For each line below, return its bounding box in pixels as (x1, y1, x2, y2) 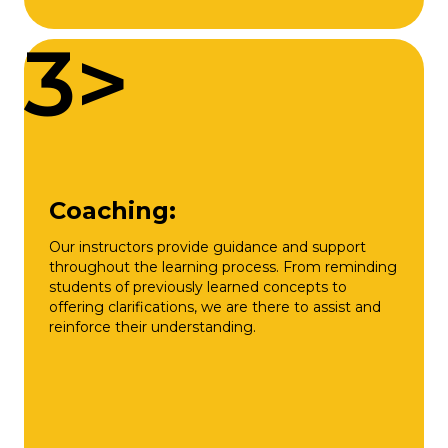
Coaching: (49, 195, 176, 225)
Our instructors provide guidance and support (49, 237, 366, 256)
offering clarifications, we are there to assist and (49, 297, 381, 316)
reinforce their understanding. (49, 317, 256, 336)
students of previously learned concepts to (49, 277, 347, 296)
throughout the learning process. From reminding (49, 257, 397, 276)
